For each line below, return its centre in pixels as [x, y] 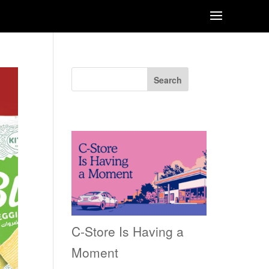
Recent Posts [121, 117]
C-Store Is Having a [128, 231]
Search [168, 80]
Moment [95, 252]
